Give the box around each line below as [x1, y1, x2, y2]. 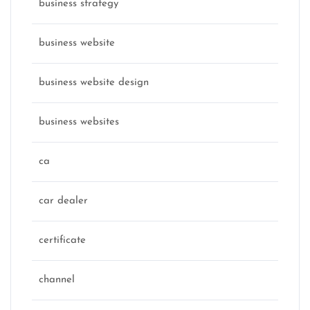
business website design [39, 77, 149, 89]
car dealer [39, 196, 88, 207]
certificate [39, 235, 86, 246]
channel [39, 275, 75, 286]
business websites [39, 117, 119, 128]
